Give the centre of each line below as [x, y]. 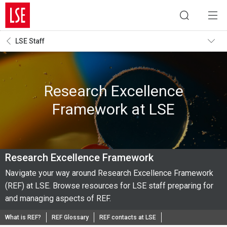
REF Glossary [70, 217]
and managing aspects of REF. [58, 198]
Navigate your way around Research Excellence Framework [109, 173]
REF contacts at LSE [128, 217]
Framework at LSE [113, 109]
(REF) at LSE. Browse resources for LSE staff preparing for [109, 186]
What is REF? [23, 217]
